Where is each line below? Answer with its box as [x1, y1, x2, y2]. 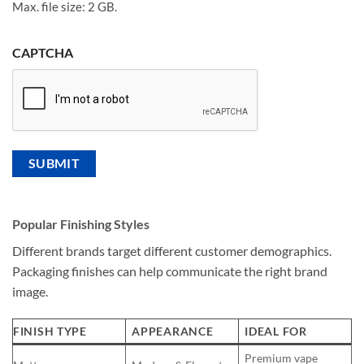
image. [12, 284, 48, 300]
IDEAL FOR [245, 323, 307, 338]
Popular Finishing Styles [12, 216, 149, 232]
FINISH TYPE [13, 323, 87, 338]
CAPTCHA [12, 45, 73, 61]
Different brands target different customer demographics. [12, 243, 331, 259]
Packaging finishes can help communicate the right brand [12, 263, 327, 279]
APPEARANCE [132, 323, 214, 338]
